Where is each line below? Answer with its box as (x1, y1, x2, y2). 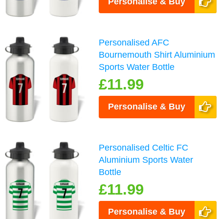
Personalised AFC (99, 38, 170, 48)
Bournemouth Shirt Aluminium (99, 50, 216, 60)
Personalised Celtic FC (99, 143, 189, 153)
